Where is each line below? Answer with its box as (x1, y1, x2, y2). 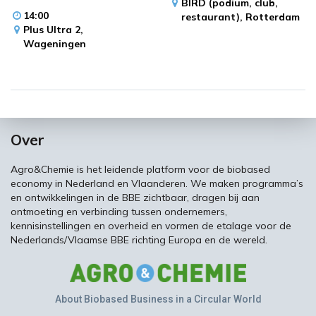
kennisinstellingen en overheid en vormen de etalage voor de (11, 219, 291, 233)
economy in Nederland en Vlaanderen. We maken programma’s (11, 177, 303, 190)
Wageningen (23, 37, 86, 51)
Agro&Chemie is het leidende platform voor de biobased (11, 163, 270, 176)
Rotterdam (245, 11, 300, 24)
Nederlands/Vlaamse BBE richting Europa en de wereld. (11, 233, 267, 247)
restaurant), (181, 11, 245, 24)
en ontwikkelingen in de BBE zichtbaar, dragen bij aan (11, 191, 260, 205)
